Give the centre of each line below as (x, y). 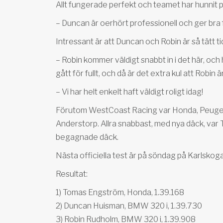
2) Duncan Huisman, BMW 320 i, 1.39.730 (129, 206)
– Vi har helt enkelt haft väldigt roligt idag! (129, 92)
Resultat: (72, 174)
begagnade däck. (87, 137)
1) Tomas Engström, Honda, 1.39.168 (120, 192)
